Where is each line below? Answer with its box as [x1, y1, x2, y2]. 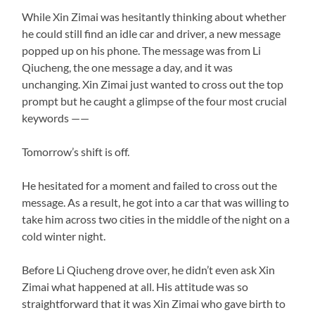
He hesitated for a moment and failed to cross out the [22, 178, 278, 192]
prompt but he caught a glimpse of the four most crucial [22, 94, 288, 108]
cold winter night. [22, 229, 106, 243]
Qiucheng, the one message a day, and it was [22, 60, 233, 74]
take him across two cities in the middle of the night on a [22, 212, 290, 226]
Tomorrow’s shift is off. [22, 144, 130, 158]
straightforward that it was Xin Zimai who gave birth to [22, 296, 286, 310]
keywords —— [22, 110, 90, 124]
